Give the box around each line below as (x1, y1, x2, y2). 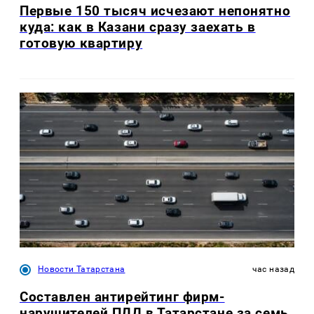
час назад (252, 264, 294, 275)
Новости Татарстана (38, 264, 125, 275)
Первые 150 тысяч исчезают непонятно (20, 2, 291, 19)
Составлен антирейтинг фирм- (20, 289, 225, 306)
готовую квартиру (20, 34, 143, 51)
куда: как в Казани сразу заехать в (20, 18, 256, 35)
